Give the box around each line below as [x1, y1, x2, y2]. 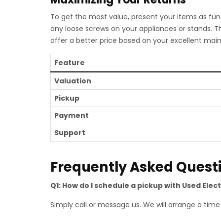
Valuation [54, 76, 91, 86]
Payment [54, 110, 89, 120]
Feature [54, 58, 85, 68]
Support [54, 128, 85, 138]
